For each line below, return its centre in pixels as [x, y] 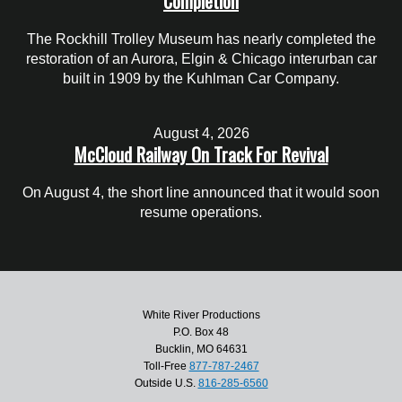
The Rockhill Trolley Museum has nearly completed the [201, 39]
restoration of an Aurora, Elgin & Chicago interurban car [201, 59]
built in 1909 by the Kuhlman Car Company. [201, 79]
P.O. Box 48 [201, 332]
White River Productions [201, 315]
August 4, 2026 [201, 133]
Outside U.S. [166, 383]
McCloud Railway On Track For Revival [201, 154]
